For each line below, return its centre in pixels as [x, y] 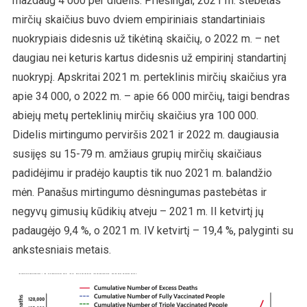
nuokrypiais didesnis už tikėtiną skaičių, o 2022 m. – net [146, 38]
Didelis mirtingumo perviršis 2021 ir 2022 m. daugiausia [145, 134]
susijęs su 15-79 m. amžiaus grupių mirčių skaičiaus [137, 153]
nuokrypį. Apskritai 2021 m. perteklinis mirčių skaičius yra [149, 77]
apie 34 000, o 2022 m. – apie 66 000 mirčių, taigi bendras [151, 96]
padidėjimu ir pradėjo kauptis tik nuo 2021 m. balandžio [142, 173]
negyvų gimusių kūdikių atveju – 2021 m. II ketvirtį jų [138, 211]
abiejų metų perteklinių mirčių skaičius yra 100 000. [135, 115]
